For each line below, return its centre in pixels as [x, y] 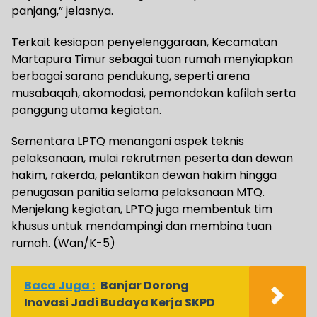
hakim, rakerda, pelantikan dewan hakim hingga [144, 175]
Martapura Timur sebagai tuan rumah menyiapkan [152, 59]
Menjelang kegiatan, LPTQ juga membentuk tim [142, 209]
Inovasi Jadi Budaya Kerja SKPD [120, 303]
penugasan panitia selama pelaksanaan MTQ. [138, 192]
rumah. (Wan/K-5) [63, 243]
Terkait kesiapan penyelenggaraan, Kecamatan [144, 42]
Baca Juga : [59, 286]
